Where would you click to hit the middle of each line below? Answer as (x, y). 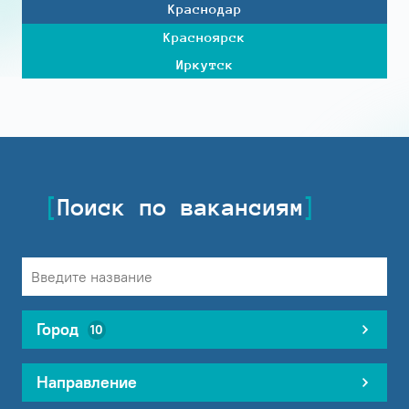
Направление (87, 383)
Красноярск (204, 37)
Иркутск (204, 65)
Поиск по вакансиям (181, 208)
